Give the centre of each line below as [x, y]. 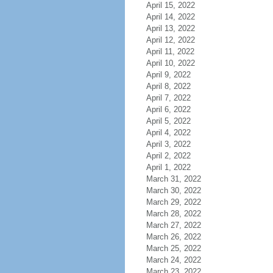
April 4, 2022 [168, 133]
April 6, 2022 [168, 109]
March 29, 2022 [173, 202]
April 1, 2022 [168, 167]
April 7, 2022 [168, 98]
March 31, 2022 [173, 179]
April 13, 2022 [170, 28]
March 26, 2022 [173, 237]
